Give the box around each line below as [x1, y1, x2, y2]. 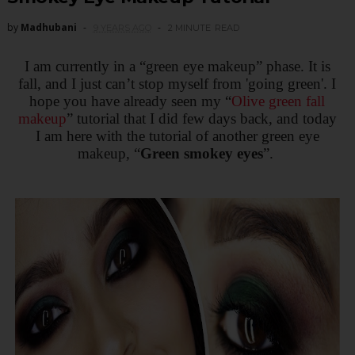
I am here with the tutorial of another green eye [35, 128, 319, 145]
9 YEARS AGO [93, 22, 151, 34]
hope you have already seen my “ [29, 93, 232, 110]
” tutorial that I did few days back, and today [66, 110, 337, 128]
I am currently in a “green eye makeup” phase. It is [24, 58, 330, 75]
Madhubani [20, 21, 77, 35]
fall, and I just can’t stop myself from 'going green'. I [18, 75, 337, 93]
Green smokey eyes [139, 145, 263, 162]
